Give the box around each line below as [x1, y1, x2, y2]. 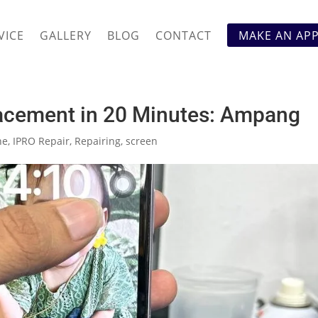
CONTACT [155, 27, 212, 43]
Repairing [75, 133, 121, 148]
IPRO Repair [13, 133, 70, 148]
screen [126, 133, 158, 148]
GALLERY [40, 27, 92, 43]
